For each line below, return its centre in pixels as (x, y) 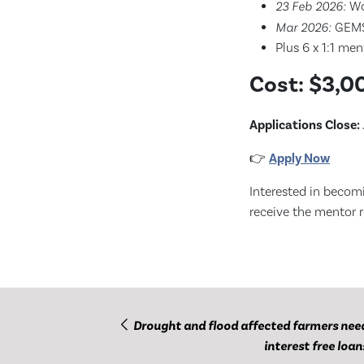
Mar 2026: (303, 27)
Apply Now (299, 158)
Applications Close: (305, 125)
